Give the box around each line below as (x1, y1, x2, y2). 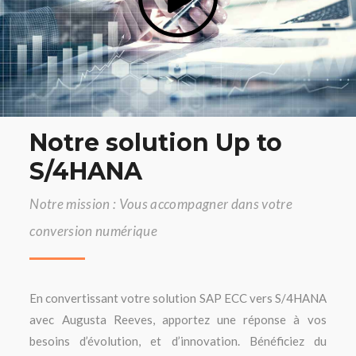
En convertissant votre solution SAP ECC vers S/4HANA (29, 291, 327, 305)
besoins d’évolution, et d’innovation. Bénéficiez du (29, 334, 327, 348)
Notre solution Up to (29, 128, 283, 157)
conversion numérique (29, 222, 158, 239)
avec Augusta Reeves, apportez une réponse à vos (29, 312, 327, 327)
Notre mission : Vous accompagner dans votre (29, 195, 292, 212)
